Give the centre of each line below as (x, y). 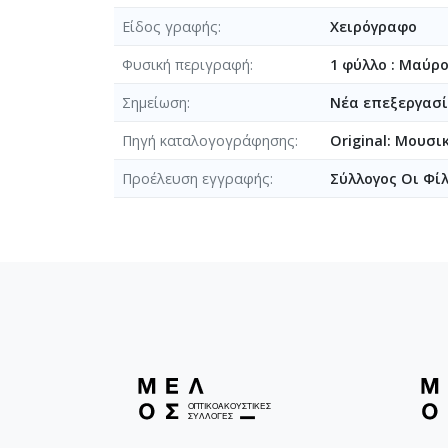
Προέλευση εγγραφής (196, 178)
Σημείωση (154, 102)
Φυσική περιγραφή (186, 64)
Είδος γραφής (170, 26)
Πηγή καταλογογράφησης (208, 140)
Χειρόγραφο (373, 26)
